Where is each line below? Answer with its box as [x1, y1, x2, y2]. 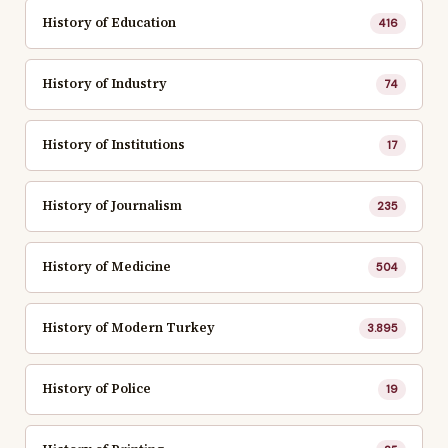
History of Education [42, 14, 176, 32]
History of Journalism [42, 197, 182, 215]
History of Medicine [42, 258, 171, 276]
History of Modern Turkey [42, 319, 215, 337]
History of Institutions [42, 136, 185, 154]
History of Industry [42, 75, 167, 93]
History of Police [42, 380, 151, 398]
